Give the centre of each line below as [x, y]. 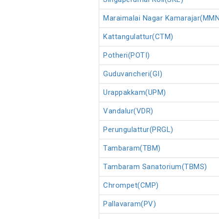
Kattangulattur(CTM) [138, 37]
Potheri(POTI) [127, 55]
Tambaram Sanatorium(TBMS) [155, 167]
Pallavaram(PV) [130, 204]
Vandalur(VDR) [128, 111]
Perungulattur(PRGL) [138, 130]
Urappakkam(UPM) [135, 93]
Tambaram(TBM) [132, 148]
